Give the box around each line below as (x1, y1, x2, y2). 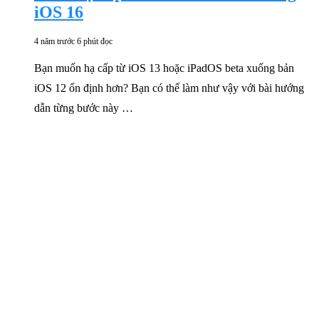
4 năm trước (34, 36, 75, 46)
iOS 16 (34, 2, 83, 21)
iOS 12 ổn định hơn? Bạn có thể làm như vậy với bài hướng (34, 81, 304, 94)
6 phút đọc (77, 36, 113, 46)
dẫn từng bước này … (34, 101, 133, 114)
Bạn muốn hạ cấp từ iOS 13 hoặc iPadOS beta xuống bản (34, 61, 294, 74)
